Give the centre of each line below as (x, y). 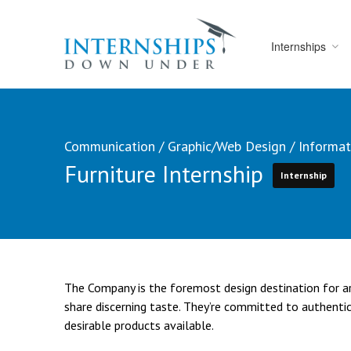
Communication (110, 146)
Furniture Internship (167, 173)
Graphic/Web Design (227, 146)
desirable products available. (139, 325)
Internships (299, 46)
